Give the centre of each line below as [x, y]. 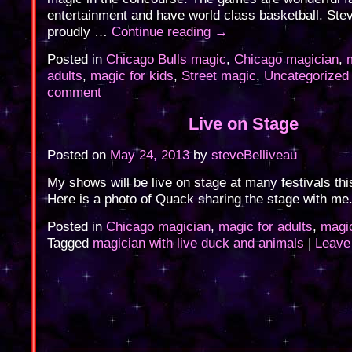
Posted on [77, 155]
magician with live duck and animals [198, 243]
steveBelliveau [254, 155]
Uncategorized [306, 76]
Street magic [219, 76]
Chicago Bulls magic [166, 59]
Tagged [68, 243]
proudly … [79, 32]
